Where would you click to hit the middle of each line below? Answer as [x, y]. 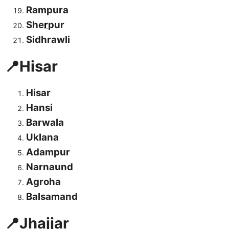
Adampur [48, 152]
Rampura [47, 10]
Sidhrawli [48, 40]
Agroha [43, 182]
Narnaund [50, 167]
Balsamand [52, 197]
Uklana [42, 138]
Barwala [45, 123]
